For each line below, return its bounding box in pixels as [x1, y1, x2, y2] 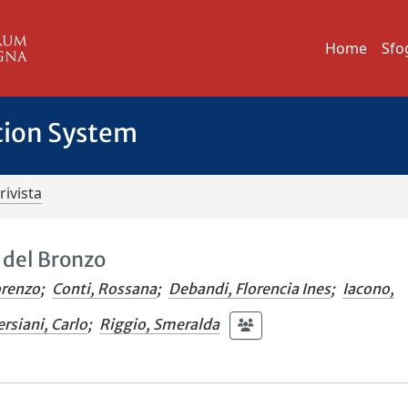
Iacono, [342, 280, 395, 299]
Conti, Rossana [52, 280, 158, 299]
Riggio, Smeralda [99, 315, 220, 334]
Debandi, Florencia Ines [168, 280, 331, 299]
